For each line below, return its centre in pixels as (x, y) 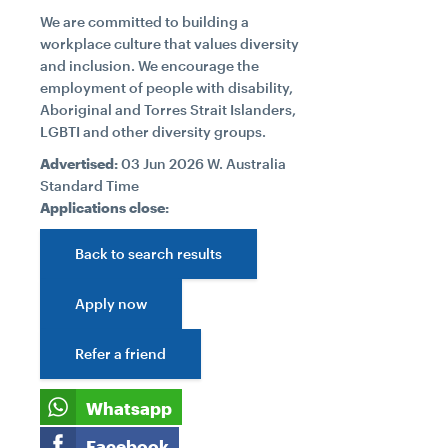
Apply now (111, 303)
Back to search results (148, 253)
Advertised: (79, 163)
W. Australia (246, 163)
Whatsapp (129, 408)
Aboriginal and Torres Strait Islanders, (168, 109)
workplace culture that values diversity (169, 43)
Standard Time (89, 185)
